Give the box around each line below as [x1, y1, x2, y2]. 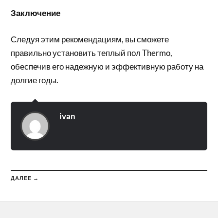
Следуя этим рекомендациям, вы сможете [11, 34, 169, 44]
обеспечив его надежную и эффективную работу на [11, 61, 204, 72]
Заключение [11, 8, 61, 18]
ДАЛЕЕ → [11, 174, 39, 181]
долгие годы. [11, 74, 59, 85]
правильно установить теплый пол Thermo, [11, 47, 173, 58]
